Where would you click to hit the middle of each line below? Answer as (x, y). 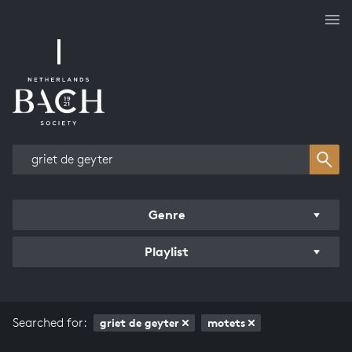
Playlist (167, 251)
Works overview (109, 94)
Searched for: (50, 323)
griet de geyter (139, 323)
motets (226, 323)
